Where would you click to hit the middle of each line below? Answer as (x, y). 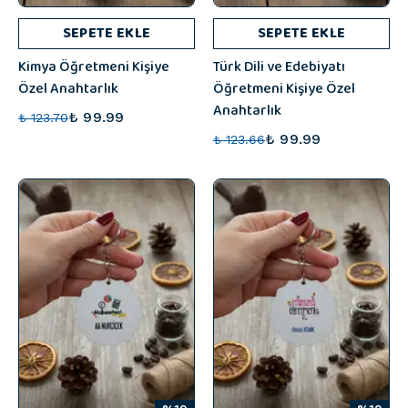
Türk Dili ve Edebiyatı (279, 67)
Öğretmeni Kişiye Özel (284, 89)
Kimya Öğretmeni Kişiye (94, 67)
